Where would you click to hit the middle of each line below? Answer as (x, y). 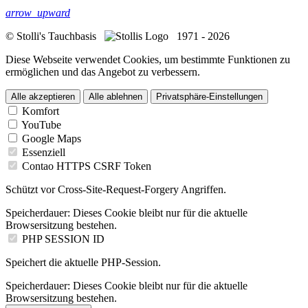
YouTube (41, 124)
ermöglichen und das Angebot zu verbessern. (103, 71)
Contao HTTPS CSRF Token (87, 166)
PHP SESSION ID (63, 239)
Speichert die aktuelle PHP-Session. (83, 262)
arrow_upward (38, 12)
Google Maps (52, 138)
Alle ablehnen (115, 96)
